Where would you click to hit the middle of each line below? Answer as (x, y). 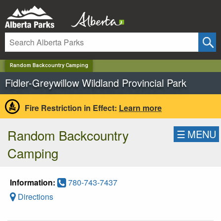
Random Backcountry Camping (49, 66)
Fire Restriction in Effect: (71, 108)
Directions (35, 196)
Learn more (140, 108)
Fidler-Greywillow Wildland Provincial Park (96, 82)
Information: (33, 182)
